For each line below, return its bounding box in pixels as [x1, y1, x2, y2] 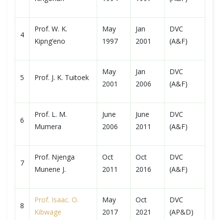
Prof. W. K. [34, 24, 67, 33]
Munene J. [34, 165, 66, 174]
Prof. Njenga [34, 152, 75, 162]
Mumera [34, 122, 61, 131]
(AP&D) [169, 207, 193, 217]
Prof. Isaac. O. [34, 195, 79, 204]
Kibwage [34, 207, 61, 217]
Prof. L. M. [34, 110, 67, 119]
